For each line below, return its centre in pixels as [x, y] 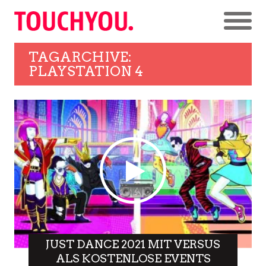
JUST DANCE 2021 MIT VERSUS [133, 244]
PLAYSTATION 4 [86, 71]
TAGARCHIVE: [80, 57]
